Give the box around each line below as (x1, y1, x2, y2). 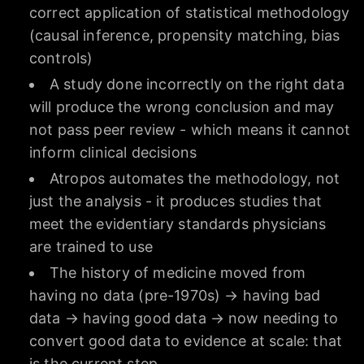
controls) (29, 49, 93, 67)
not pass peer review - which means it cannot (29, 120, 351, 138)
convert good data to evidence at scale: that (29, 331, 343, 349)
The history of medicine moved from (50, 263, 306, 281)
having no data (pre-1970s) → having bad (29, 286, 321, 304)
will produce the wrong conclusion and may (29, 97, 335, 115)
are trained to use (29, 237, 153, 255)
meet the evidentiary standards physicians (29, 214, 327, 232)
